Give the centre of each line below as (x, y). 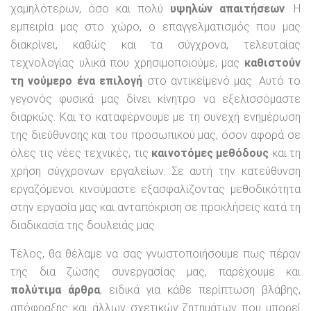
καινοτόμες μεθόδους (210, 153)
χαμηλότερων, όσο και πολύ (90, 9)
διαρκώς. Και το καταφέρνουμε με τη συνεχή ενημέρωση (155, 117)
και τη (285, 153)
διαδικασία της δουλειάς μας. (84, 226)
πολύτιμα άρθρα (55, 290)
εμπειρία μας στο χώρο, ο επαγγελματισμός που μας (155, 27)
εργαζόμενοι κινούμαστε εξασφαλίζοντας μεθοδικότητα (155, 190)
